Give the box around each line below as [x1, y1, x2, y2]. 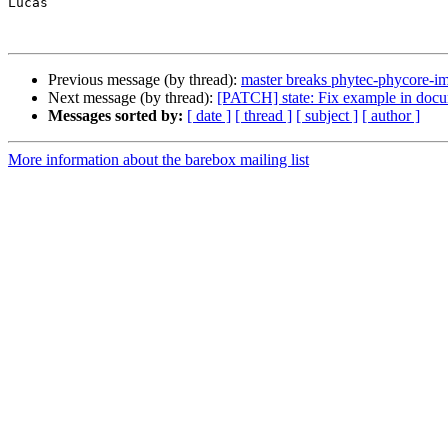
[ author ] [362, 107, 420, 125]
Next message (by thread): [48, 89, 217, 107]
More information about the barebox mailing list [8, 151, 309, 169]
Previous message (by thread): [48, 71, 241, 89]
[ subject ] [296, 107, 358, 125]
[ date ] [187, 107, 231, 125]
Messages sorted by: [48, 107, 183, 125]
